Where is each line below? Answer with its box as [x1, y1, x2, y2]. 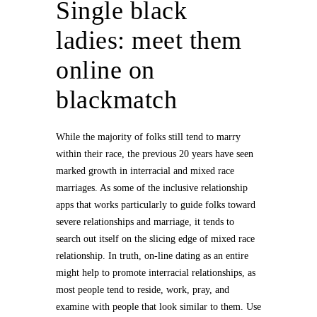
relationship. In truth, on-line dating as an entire [56, 250, 248, 261]
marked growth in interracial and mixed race [56, 166, 234, 176]
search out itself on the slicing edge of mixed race [56, 234, 255, 244]
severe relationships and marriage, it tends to [56, 217, 234, 227]
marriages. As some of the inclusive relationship [56, 183, 248, 193]
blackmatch [56, 86, 177, 114]
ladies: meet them [56, 26, 242, 54]
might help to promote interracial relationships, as [56, 267, 255, 278]
